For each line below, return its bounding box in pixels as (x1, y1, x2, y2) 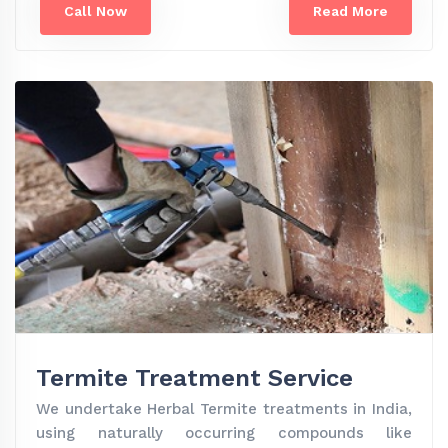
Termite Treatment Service (36, 364, 353, 393)
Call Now (64, 3, 127, 20)
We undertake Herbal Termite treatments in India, (36, 400, 412, 419)
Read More (313, 3, 388, 20)
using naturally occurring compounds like (36, 424, 412, 443)
